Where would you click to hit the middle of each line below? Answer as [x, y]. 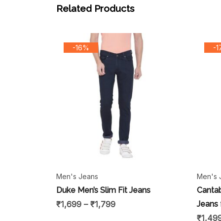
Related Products [95, 8]
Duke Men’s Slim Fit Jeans [103, 190]
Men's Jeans [77, 176]
